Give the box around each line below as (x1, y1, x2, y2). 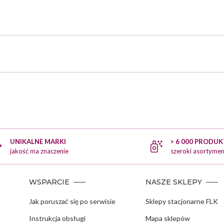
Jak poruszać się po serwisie (28, 197, 115, 206)
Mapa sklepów (145, 214, 190, 223)
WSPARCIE (28, 177, 69, 187)
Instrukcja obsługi (28, 214, 85, 223)
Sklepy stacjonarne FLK (145, 197, 218, 206)
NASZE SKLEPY (145, 177, 202, 187)
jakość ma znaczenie (9, 147, 68, 155)
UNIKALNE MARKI (9, 137, 66, 146)
